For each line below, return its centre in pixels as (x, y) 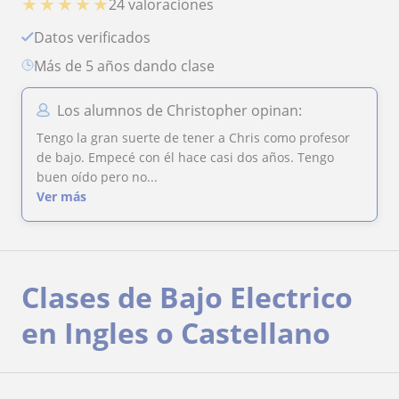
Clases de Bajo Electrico (187, 297)
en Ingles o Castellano (176, 332)
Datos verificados (98, 37)
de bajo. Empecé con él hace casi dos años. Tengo (185, 157)
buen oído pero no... (97, 176)
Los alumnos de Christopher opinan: (179, 110)
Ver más (61, 196)
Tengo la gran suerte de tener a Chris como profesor (193, 137)
